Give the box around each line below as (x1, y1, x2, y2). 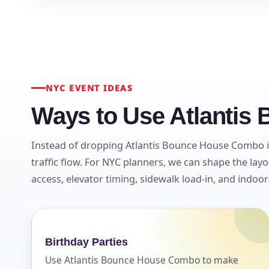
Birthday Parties (45, 235, 128, 248)
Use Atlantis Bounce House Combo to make (45, 253, 238, 267)
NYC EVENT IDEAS (46, 82, 133, 94)
